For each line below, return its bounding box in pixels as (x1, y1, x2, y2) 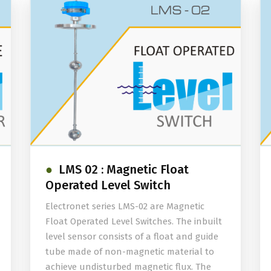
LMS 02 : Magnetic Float (59, 162, 189, 177)
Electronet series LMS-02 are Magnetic (45, 200, 204, 212)
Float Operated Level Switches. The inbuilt (45, 215, 222, 227)
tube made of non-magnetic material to (45, 246, 214, 257)
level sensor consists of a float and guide (45, 230, 218, 242)
